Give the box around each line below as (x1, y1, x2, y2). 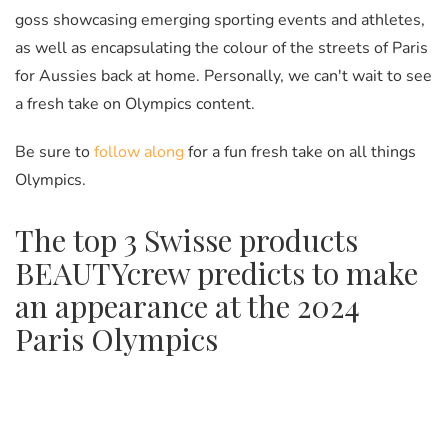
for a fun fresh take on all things (184, 140, 416, 163)
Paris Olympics (15, 318, 218, 359)
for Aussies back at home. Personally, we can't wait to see (15, 64, 432, 87)
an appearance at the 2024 (15, 285, 360, 326)
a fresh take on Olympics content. (15, 92, 259, 115)
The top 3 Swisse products (15, 219, 358, 260)
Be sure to (15, 140, 94, 163)
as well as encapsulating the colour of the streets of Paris (15, 36, 428, 59)
